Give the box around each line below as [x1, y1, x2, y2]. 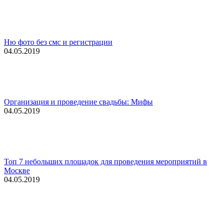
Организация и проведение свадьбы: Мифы [4, 98, 153, 107]
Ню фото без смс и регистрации [4, 38, 112, 47]
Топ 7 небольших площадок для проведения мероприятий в [4, 157, 207, 166]
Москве [4, 166, 30, 175]
